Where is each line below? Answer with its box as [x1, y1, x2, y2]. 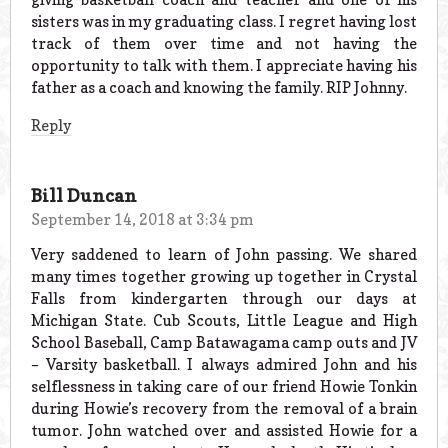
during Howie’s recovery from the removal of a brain [31, 398, 417, 418]
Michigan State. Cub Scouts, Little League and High [31, 310, 417, 330]
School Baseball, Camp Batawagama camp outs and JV [31, 332, 417, 352]
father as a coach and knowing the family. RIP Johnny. [31, 78, 407, 97]
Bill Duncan [31, 185, 137, 206]
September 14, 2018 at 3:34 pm [31, 210, 254, 229]
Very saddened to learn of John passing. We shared [31, 244, 417, 264]
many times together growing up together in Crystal [31, 266, 417, 286]
